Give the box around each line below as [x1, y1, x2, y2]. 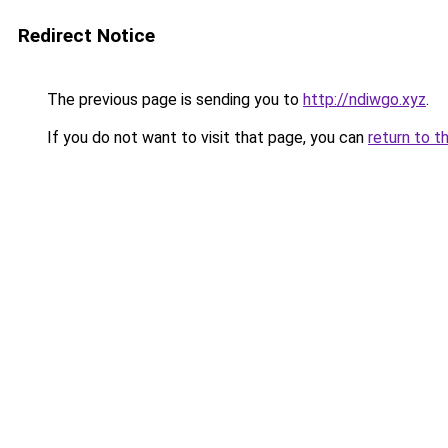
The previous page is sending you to [43, 90, 303, 109]
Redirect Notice [18, 24, 155, 47]
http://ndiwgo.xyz [303, 90, 426, 109]
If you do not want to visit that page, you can [43, 128, 368, 147]
